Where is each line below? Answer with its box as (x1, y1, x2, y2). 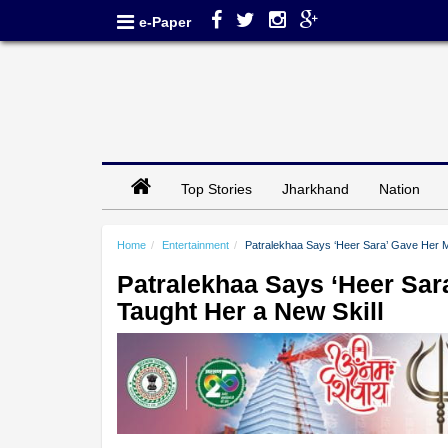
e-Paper (139, 14, 191, 30)
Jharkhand (282, 180, 349, 197)
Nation (379, 180, 420, 197)
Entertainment (162, 238, 229, 251)
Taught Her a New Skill (117, 296, 384, 325)
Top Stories (181, 180, 252, 197)
